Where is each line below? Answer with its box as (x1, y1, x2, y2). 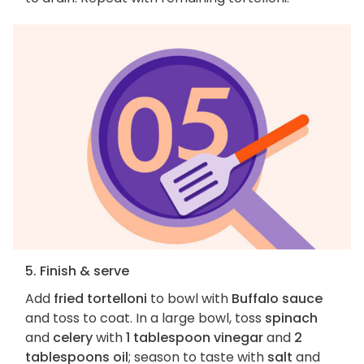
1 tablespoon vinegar (126, 328, 263, 348)
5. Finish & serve (25, 262, 129, 281)
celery (53, 328, 93, 348)
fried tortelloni (54, 289, 147, 309)
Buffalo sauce (232, 289, 323, 309)
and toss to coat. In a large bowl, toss (25, 309, 265, 328)
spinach (265, 309, 318, 328)
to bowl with (147, 289, 232, 309)
